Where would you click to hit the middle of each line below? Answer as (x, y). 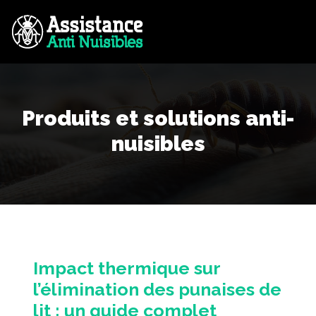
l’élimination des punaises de (157, 289)
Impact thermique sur (127, 268)
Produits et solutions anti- (158, 118)
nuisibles (158, 144)
